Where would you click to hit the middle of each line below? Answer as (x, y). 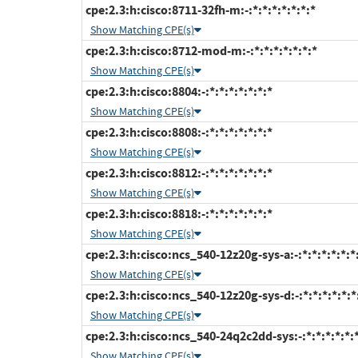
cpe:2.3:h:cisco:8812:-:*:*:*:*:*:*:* (178, 173)
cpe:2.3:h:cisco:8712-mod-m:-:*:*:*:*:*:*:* (200, 51)
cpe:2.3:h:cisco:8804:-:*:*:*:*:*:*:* (178, 92)
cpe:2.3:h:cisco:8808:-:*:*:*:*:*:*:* (178, 133)
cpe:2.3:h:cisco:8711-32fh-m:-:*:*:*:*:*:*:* (199, 10)
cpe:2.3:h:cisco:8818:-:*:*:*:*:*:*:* (178, 214)
